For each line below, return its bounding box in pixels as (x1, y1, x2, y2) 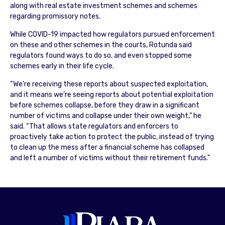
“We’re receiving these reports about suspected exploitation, (10, 79, 208, 88)
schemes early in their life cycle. (10, 61, 114, 70)
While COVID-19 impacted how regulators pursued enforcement (10, 30, 215, 39)
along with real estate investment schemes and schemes (10, 1, 197, 10)
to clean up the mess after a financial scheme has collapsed (10, 143, 204, 152)
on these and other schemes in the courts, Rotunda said (10, 40, 192, 49)
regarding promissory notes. (10, 12, 100, 21)
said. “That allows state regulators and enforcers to (10, 122, 178, 131)
